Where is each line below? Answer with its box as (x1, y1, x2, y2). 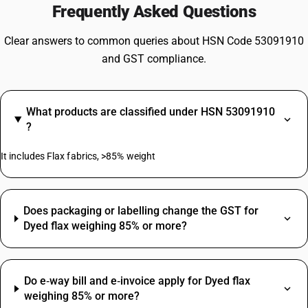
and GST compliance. (102, 52, 206, 65)
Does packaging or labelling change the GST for (23, 204, 259, 217)
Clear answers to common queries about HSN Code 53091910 (4, 34, 304, 47)
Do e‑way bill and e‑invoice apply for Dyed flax (24, 274, 251, 287)
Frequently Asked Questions (52, 2, 256, 21)
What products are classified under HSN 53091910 (25, 105, 275, 118)
